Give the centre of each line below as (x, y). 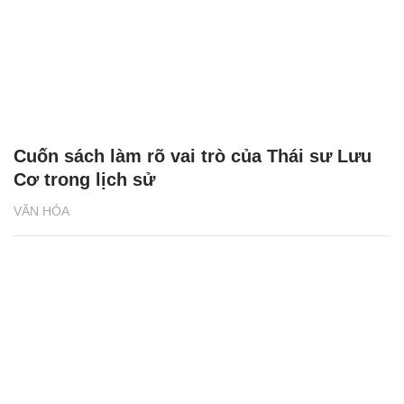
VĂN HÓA (41, 211)
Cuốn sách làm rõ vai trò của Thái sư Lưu (193, 156)
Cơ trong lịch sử (84, 179)
